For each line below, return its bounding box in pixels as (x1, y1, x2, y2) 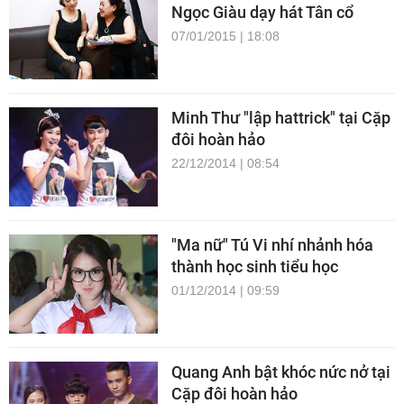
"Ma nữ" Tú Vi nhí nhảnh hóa (171, 235, 373, 255)
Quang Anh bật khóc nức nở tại (171, 363, 390, 382)
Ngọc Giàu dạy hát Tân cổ (171, 3, 353, 23)
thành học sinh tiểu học (171, 257, 338, 277)
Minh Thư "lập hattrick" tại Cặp (171, 108, 390, 128)
